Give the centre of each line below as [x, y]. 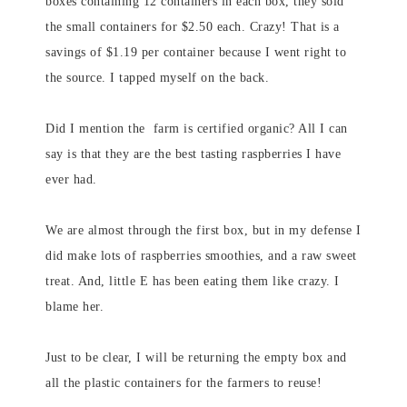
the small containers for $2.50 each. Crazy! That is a [193, 27]
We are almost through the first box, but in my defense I [203, 230]
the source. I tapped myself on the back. [157, 78]
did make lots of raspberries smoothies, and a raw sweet [201, 256]
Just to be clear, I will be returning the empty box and [196, 357]
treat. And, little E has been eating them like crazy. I [193, 281]
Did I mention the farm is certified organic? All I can [197, 129]
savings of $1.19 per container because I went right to [196, 52]
